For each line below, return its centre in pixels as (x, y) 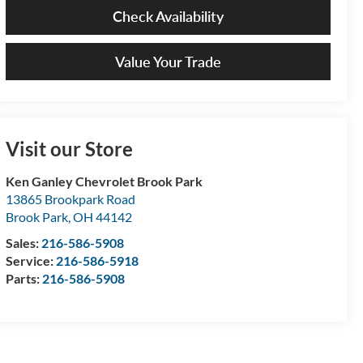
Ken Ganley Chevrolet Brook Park (105, 181)
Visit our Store (70, 149)
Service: (31, 261)
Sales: (24, 243)
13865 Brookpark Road (71, 199)
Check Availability (169, 17)
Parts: (24, 279)
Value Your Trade (169, 62)
